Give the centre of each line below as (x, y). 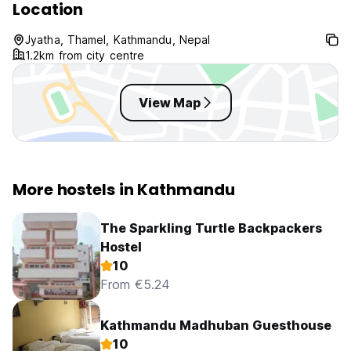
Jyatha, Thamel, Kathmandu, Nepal (118, 40)
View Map (169, 103)
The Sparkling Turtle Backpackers (211, 228)
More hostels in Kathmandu (124, 190)
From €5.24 (135, 285)
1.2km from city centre (85, 56)
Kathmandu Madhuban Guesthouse (216, 326)
